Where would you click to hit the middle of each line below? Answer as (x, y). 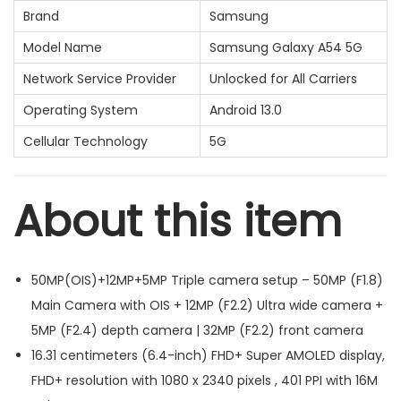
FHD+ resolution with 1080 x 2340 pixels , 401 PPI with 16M (205, 380)
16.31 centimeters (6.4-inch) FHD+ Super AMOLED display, (208, 355)
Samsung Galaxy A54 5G (286, 47)
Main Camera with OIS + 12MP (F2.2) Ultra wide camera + (207, 305)
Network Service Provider (100, 78)
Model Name (63, 47)
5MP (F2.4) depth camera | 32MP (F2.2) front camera (197, 330)
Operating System (81, 110)
